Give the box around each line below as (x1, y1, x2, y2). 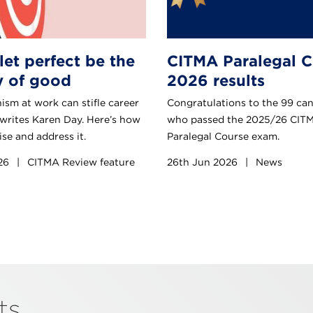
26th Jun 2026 (167, 156, 240, 168)
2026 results (167, 71, 265, 89)
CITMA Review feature (24, 156, 135, 168)
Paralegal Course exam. (167, 130, 279, 142)
